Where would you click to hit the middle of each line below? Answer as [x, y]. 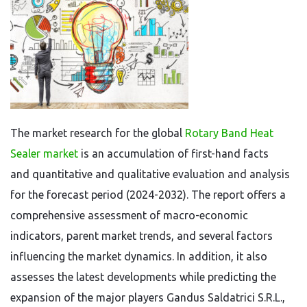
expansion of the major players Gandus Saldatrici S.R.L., [148, 297]
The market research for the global [96, 133]
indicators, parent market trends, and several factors [142, 236]
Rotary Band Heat [229, 133]
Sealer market [44, 153]
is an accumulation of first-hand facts [175, 153]
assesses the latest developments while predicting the [143, 277]
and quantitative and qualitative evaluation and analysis [150, 174]
